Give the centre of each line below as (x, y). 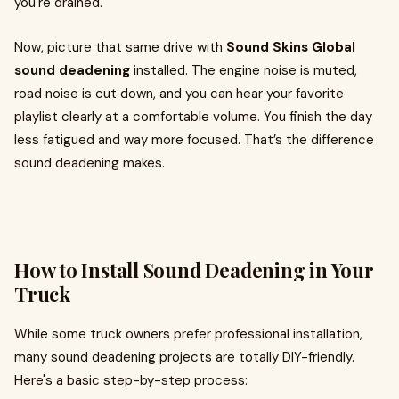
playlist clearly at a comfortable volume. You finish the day (193, 117)
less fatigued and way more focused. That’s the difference (194, 140)
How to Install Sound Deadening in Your (194, 270)
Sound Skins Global (291, 47)
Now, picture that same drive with (120, 47)
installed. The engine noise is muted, (244, 70)
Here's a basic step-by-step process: (131, 380)
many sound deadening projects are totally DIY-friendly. (184, 357)
